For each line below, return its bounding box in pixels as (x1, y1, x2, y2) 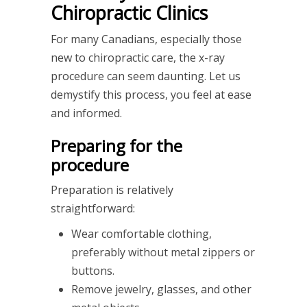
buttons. (71, 263, 114, 279)
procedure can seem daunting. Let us (51, 69, 241, 84)
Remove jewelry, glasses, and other (71, 282, 251, 297)
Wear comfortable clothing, (71, 226, 212, 242)
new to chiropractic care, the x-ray (51, 50, 225, 66)
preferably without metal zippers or (71, 245, 255, 260)
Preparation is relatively (51, 182, 173, 198)
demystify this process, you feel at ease (51, 87, 251, 103)
